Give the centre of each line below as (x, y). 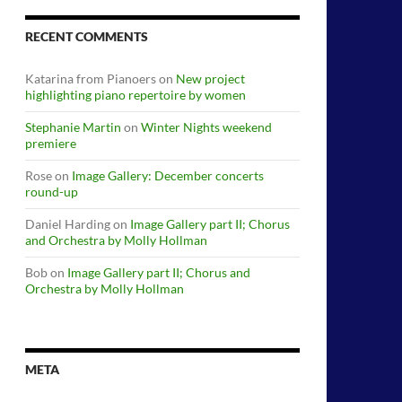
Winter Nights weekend (206, 127)
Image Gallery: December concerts (168, 175)
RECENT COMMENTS (87, 36)
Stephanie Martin (73, 127)
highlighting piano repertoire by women (135, 94)
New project (210, 78)
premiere (51, 143)
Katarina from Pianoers (91, 78)
